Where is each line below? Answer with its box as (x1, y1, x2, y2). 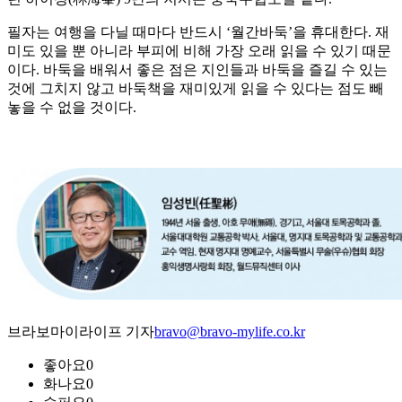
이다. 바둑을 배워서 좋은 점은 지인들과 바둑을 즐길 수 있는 (7, 62, 388, 78)
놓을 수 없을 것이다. (7, 100, 136, 116)
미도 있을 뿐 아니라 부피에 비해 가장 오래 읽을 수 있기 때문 (7, 43, 391, 59)
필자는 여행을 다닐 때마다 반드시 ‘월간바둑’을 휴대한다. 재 (7, 24, 389, 40)
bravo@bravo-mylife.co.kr (154, 324, 305, 340)
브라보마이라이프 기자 (7, 324, 154, 340)
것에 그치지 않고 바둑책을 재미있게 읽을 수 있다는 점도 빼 (7, 81, 384, 97)
